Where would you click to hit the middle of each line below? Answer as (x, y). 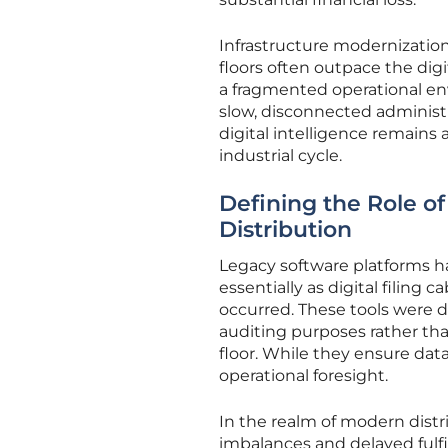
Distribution (285, 229)
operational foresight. (303, 375)
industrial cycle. (280, 155)
